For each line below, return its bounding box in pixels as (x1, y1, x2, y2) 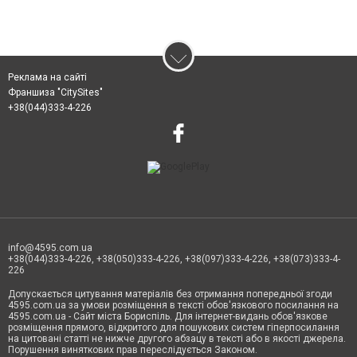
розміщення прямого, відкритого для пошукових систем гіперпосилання (8, 322, 339, 333)
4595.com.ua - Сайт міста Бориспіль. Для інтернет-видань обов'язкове (8, 311, 328, 322)
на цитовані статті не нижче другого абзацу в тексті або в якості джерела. (8, 333, 346, 344)
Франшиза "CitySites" (8, 87, 103, 98)
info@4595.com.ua (8, 242, 92, 253)
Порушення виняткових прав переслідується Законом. (8, 344, 257, 355)
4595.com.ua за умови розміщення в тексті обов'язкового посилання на (8, 300, 339, 311)
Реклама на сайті (8, 72, 87, 83)
